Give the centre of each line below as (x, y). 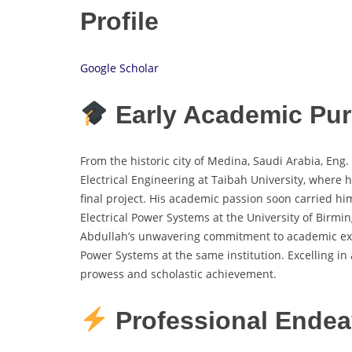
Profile (119, 22)
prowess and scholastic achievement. (178, 274)
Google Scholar (119, 68)
